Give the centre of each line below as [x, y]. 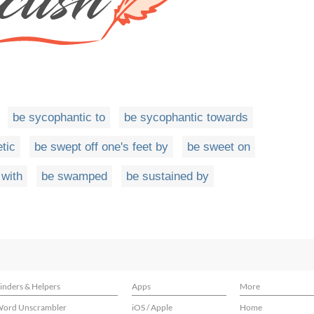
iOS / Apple [152, 307]
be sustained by [168, 177]
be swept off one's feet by [101, 147]
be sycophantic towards [186, 118]
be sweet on [219, 147]
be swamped [74, 177]
